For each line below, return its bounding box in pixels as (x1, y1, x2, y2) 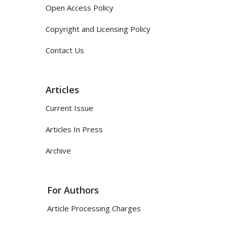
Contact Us (46, 45, 84, 55)
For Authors (47, 183, 99, 196)
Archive (46, 145, 71, 156)
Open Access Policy (46, 2, 113, 13)
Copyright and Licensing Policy (46, 23, 150, 34)
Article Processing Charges (47, 203, 141, 213)
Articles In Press (46, 124, 103, 134)
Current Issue (46, 102, 93, 113)
